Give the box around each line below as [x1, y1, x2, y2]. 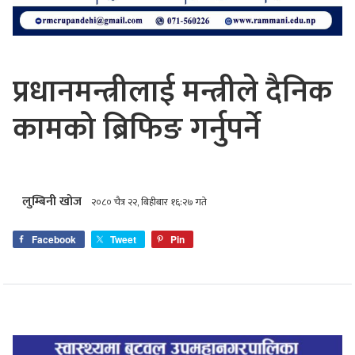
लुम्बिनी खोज [22, 190, 82, 212]
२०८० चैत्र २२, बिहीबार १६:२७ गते [91, 193, 207, 211]
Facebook [32, 231, 76, 246]
